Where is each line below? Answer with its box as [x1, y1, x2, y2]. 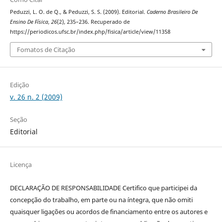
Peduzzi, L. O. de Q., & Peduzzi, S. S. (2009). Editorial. [9, 8, 147, 16]
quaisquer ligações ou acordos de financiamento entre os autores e [9, 207, 208, 216]
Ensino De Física [9, 18, 48, 26]
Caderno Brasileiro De [146, 8, 198, 16]
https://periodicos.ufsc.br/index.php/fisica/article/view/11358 [9, 28, 170, 36]
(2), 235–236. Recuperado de [56, 18, 130, 26]
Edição [9, 80, 29, 89]
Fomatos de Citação [16, 45, 75, 54]
